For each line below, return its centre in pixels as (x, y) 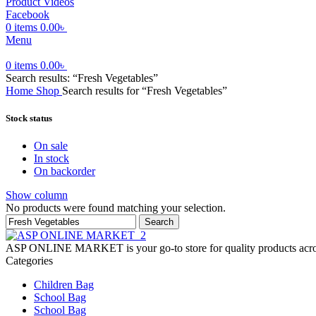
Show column (37, 195)
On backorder (65, 171)
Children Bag (64, 284)
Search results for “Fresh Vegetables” (145, 90)
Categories (29, 260)
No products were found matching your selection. (116, 207)
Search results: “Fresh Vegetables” (82, 78)
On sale (51, 145)
